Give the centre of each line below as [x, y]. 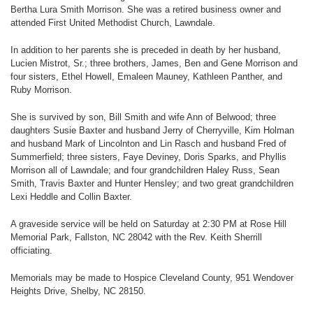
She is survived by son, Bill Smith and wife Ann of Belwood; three [143, 117]
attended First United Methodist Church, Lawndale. [113, 23]
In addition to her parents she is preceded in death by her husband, [146, 50]
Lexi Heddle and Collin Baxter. [71, 197]
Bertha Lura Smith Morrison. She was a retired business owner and [146, 10]
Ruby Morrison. [41, 90]
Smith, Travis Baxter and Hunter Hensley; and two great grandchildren [152, 184]
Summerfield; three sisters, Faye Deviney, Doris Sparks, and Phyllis [148, 157]
